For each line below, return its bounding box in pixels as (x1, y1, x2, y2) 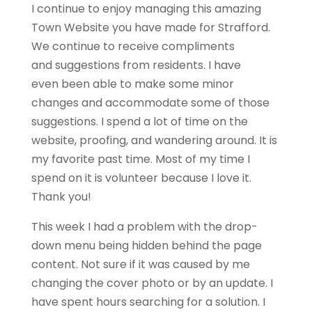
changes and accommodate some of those (31, 95, 270, 111)
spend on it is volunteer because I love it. (31, 170, 251, 187)
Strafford (217, 19, 268, 36)
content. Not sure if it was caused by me (31, 256, 250, 273)
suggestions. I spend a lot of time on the (31, 114, 248, 130)
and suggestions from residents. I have (31, 57, 241, 74)
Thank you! (31, 189, 91, 205)
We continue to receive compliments (31, 38, 235, 55)
